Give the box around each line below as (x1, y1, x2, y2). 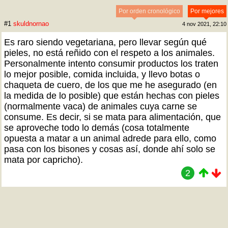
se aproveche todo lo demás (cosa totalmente (4, 123, 189, 133)
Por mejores (190, 8, 224, 15)
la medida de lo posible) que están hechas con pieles (4, 91, 219, 101)
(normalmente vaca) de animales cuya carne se (4, 101, 197, 111)
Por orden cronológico (119, 8, 180, 15)
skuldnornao (13, 20, 49, 27)
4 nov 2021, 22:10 (182, 21, 226, 27)
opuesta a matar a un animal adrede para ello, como (4, 133, 216, 144)
